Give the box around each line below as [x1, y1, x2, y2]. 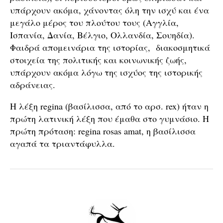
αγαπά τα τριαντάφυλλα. [10, 137, 115, 149]
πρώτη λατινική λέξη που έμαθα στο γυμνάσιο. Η [10, 112, 209, 124]
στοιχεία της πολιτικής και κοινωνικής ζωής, [10, 54, 190, 66]
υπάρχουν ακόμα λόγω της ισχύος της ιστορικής [10, 66, 203, 78]
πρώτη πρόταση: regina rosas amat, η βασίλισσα [10, 125, 196, 137]
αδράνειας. [10, 79, 55, 91]
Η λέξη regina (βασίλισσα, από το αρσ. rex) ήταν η [10, 100, 209, 112]
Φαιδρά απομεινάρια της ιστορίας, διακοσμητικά [10, 41, 210, 53]
